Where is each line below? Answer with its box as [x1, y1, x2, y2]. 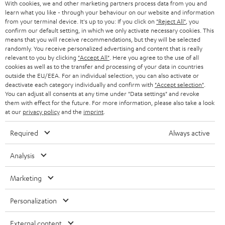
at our [5, 107, 23, 116]
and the [60, 107, 83, 116]
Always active [169, 128, 210, 137]
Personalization [10, 196, 57, 205]
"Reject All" [156, 17, 186, 25]
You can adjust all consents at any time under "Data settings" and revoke [5, 89, 199, 97]
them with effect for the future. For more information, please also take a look [5, 98, 214, 106]
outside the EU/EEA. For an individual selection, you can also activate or [5, 71, 199, 79]
